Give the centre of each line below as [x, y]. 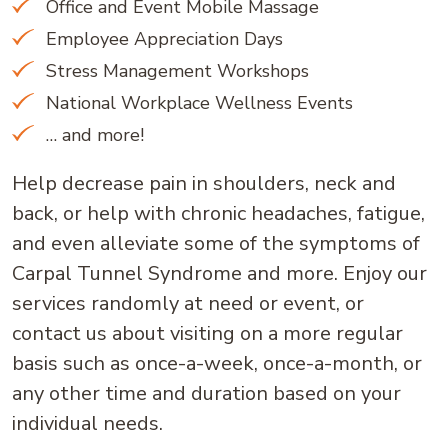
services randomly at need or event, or [188, 303]
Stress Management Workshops [175, 71]
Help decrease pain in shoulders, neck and [204, 183]
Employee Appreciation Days [162, 39]
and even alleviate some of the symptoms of [216, 243]
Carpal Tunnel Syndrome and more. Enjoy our [219, 273]
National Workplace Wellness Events [197, 103]
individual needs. [87, 423]
